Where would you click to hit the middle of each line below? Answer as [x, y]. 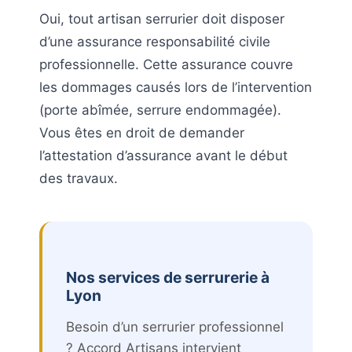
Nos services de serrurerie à [168, 277]
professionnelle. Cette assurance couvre [166, 64]
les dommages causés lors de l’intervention [176, 87]
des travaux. [79, 178]
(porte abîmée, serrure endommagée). [160, 110]
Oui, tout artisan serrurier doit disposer [162, 18]
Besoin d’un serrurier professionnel [175, 326]
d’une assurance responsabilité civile [155, 41]
